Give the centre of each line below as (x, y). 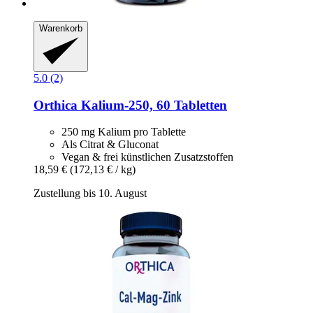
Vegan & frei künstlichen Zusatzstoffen (147, 157)
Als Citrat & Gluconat (110, 145)
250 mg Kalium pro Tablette (124, 132)
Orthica (56, 105)
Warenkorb (61, 29)
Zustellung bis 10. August (90, 194)
